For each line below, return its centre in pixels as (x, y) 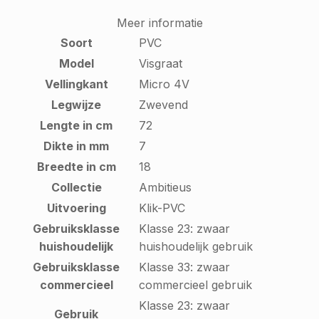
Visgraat (161, 63)
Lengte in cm (76, 125)
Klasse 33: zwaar (184, 267)
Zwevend (163, 104)
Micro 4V (164, 84)
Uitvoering (76, 208)
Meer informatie (159, 22)
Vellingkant (76, 84)
